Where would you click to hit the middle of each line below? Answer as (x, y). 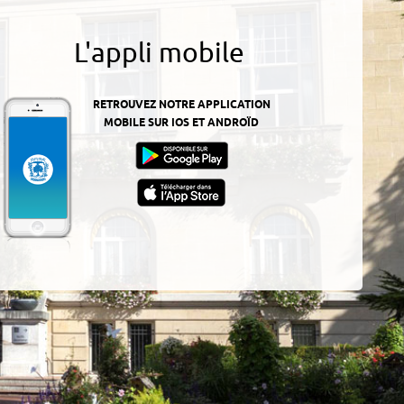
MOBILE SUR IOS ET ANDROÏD (181, 123)
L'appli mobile (159, 53)
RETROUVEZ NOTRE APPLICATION (181, 105)
